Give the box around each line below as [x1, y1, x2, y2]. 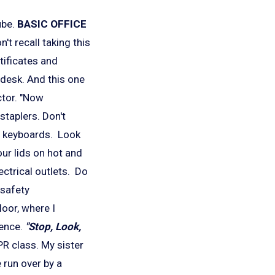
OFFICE [50, 18, 87, 31]
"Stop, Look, [25, 220, 81, 233]
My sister [41, 239, 83, 252]
